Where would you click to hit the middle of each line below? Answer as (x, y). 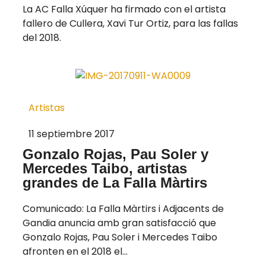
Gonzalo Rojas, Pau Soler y (115, 154)
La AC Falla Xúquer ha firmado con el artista (124, 9)
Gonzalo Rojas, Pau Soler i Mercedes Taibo (120, 237)
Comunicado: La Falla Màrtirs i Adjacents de (123, 209)
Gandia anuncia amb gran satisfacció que (119, 223)
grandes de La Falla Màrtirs (115, 183)
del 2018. (42, 37)
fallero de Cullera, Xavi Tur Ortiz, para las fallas (130, 23)
